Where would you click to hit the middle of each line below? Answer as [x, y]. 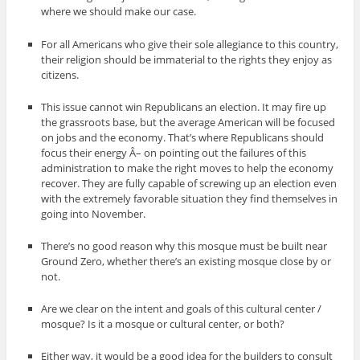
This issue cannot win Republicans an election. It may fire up [184, 106]
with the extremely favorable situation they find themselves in [190, 198]
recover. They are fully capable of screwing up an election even [189, 183]
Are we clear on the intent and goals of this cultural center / [182, 308]
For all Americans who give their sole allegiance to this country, [190, 44]
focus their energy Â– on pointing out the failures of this [174, 152]
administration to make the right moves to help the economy [188, 168]
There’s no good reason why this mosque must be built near [184, 245]
